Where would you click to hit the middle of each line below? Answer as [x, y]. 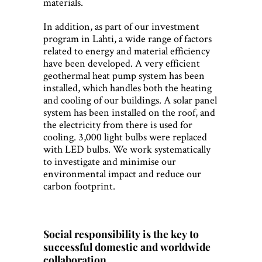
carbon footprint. [79, 186]
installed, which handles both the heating [127, 88]
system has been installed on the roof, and [129, 112]
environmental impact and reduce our [122, 174]
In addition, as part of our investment [121, 26]
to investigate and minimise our [110, 161]
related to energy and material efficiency [127, 51]
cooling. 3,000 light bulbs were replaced [125, 137]
